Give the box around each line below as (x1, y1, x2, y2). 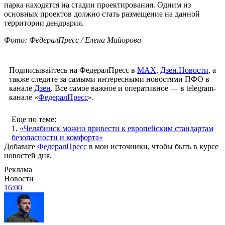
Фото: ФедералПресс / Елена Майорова (4, 35, 141, 44)
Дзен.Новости (160, 65, 208, 74)
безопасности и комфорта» (12, 133, 103, 142)
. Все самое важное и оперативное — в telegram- (51, 83, 216, 92)
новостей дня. (4, 151, 52, 160)
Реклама (4, 165, 32, 174)
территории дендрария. (4, 18, 84, 27)
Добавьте (4, 142, 37, 151)
